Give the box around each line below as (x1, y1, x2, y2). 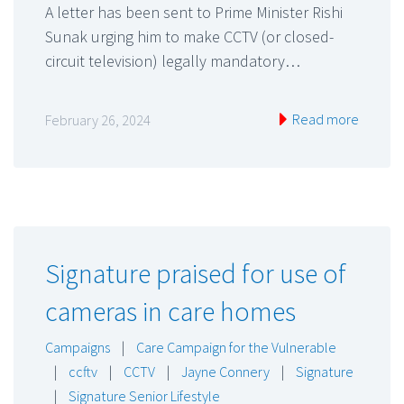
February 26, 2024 (45, 111, 151, 130)
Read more (289, 110, 359, 129)
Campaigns (45, 338, 110, 357)
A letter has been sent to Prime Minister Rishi (45, 2, 343, 23)
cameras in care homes (45, 294, 296, 329)
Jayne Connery (181, 363, 270, 381)
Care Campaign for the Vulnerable (136, 338, 336, 357)
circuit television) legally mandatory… (45, 50, 300, 71)
